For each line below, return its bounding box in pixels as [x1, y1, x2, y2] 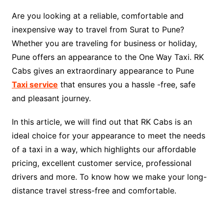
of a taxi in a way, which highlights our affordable [11, 144, 196, 155]
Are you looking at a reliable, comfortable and [11, 11, 184, 21]
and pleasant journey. [11, 93, 91, 104]
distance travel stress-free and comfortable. [11, 186, 176, 196]
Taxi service [11, 80, 58, 90]
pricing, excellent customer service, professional [11, 158, 192, 168]
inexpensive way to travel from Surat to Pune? [11, 25, 184, 35]
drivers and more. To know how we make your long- [11, 172, 207, 182]
